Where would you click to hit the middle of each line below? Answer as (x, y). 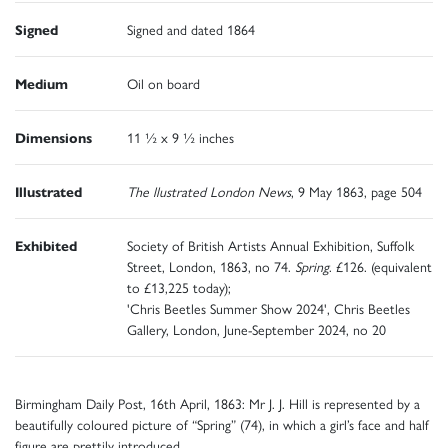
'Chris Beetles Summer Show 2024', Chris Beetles (268, 307)
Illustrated (48, 190)
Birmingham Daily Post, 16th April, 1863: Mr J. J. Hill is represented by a (217, 402)
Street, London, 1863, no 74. (211, 265)
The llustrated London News (209, 190)
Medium (41, 82)
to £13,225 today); (179, 286)
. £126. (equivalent (380, 265)
